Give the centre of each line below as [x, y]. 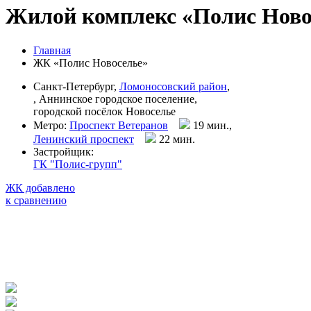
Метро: [51, 125]
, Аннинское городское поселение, [115, 99]
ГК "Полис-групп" [78, 164]
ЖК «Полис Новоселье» [91, 62]
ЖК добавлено [40, 187]
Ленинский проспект [84, 139]
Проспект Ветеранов [119, 125]
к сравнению [36, 200]
